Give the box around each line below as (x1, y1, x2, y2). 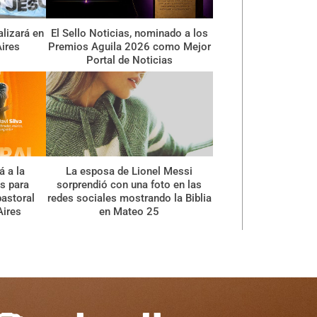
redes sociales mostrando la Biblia (47, 191, 212, 204)
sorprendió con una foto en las (57, 178, 202, 191)
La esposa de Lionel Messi (66, 164, 193, 178)
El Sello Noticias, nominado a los (50, 27, 208, 40)
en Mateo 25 (99, 204, 160, 218)
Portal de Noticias (86, 54, 173, 67)
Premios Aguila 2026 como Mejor (47, 40, 211, 54)
